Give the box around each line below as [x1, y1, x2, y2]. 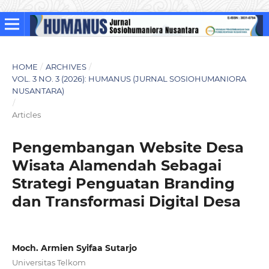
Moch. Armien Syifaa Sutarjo [11, 242, 137, 253]
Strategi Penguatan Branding [11, 174, 235, 192]
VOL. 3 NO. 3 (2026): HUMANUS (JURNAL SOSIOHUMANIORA [11, 73, 246, 83]
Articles [11, 109, 41, 119]
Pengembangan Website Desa [11, 138, 244, 156]
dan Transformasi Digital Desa [11, 192, 241, 210]
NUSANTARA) [11, 85, 64, 95]
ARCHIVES [45, 61, 86, 71]
